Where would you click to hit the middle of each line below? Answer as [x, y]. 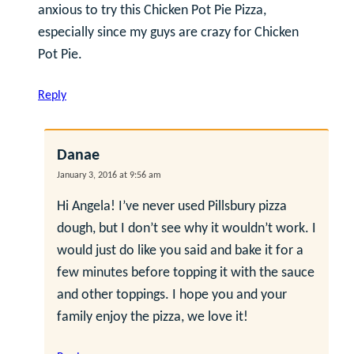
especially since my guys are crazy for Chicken [168, 32]
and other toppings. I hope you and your [172, 295]
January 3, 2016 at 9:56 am [109, 175]
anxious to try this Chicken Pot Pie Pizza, [152, 10]
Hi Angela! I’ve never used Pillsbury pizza [172, 206]
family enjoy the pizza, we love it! [153, 317]
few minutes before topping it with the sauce [186, 273]
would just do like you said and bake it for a [180, 250]
